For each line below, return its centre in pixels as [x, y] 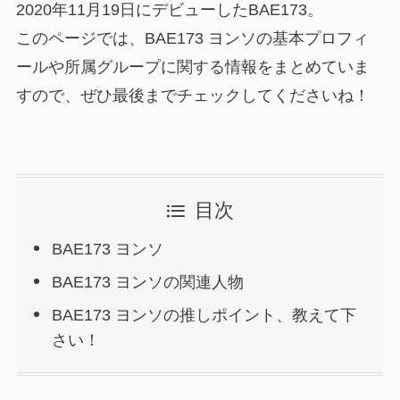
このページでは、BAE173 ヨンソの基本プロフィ [192, 39]
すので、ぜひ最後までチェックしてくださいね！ [192, 96]
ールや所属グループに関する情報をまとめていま [192, 67]
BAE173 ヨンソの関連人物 [148, 282]
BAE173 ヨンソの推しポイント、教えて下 [204, 315]
